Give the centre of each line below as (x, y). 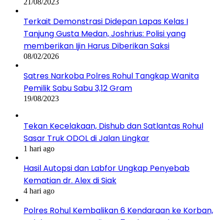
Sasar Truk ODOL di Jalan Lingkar (86, 138)
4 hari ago (39, 191)
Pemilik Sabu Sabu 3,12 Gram (78, 88)
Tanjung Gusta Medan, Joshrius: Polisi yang (105, 34)
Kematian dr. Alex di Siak (70, 180)
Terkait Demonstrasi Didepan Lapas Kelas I (106, 21)
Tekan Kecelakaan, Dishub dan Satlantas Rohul (113, 126)
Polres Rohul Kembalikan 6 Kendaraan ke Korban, (118, 210)
